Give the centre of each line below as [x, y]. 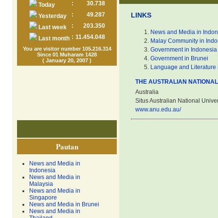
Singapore [43, 198]
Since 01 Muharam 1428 [67, 54]
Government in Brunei [179, 58]
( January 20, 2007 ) [67, 60]
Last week [52, 27]
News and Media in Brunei [64, 204]
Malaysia [41, 184]
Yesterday [52, 16]
